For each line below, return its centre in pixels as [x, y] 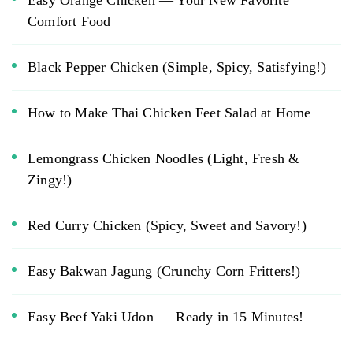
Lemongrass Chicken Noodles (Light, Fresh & [164, 158]
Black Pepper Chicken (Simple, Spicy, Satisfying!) [177, 67]
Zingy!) [50, 179]
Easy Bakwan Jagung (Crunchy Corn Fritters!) [164, 271]
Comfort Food [69, 21]
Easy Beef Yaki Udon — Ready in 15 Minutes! [166, 316]
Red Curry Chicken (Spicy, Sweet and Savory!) [167, 225]
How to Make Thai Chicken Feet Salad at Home [169, 112]
